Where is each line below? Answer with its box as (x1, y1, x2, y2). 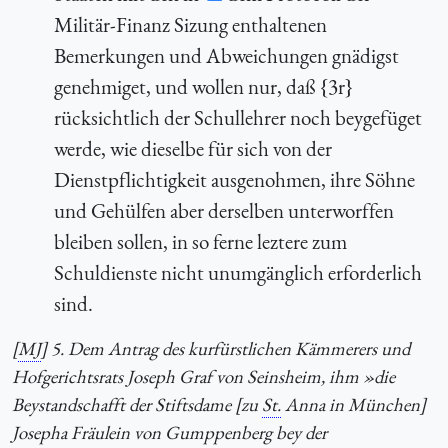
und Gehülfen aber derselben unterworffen (53, 196, 394, 224)
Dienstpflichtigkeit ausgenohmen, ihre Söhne (53, 165, 415, 193)
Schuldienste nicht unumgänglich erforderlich (53, 258, 422, 286)
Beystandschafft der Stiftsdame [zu (12, 391, 262, 417)
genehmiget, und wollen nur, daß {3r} (53, 72, 353, 100)
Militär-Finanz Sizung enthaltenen (53, 10, 327, 38)
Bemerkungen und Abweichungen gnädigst (53, 41, 399, 69)
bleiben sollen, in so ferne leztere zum (53, 227, 347, 255)
